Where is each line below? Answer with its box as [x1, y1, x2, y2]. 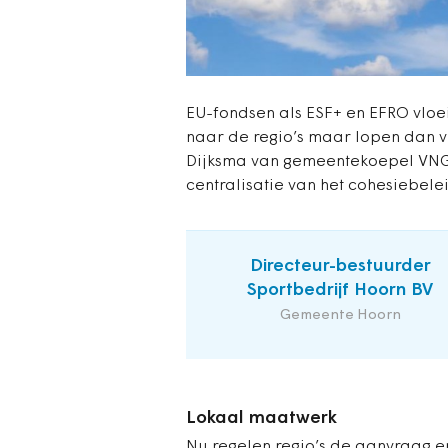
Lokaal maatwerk [186, 409, 337, 429]
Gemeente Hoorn [279, 308, 401, 324]
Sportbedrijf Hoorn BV [247, 281, 433, 301]
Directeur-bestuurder [249, 257, 431, 277]
